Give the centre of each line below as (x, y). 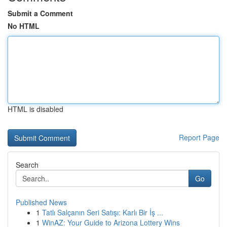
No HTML (24, 26)
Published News (41, 202)
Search (27, 165)
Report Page (199, 137)
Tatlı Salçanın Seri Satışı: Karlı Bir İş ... (103, 212)
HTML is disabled (35, 109)
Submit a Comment (40, 13)
